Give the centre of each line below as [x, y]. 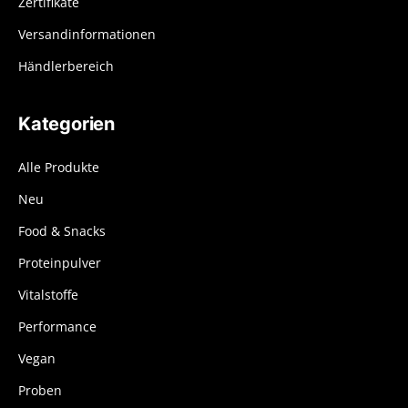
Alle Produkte [59, 167]
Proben [40, 390]
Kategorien [66, 124]
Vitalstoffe [48, 295]
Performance [57, 326]
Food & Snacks [62, 231]
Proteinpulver [60, 263]
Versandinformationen [87, 34]
